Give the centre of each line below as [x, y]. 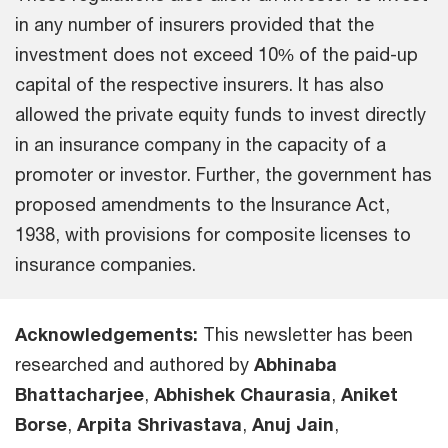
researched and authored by [134, 363]
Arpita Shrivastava [159, 423]
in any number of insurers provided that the [194, 23]
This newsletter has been [305, 333]
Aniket [369, 393]
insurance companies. [105, 263]
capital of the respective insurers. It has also [199, 83]
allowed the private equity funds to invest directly [220, 113]
